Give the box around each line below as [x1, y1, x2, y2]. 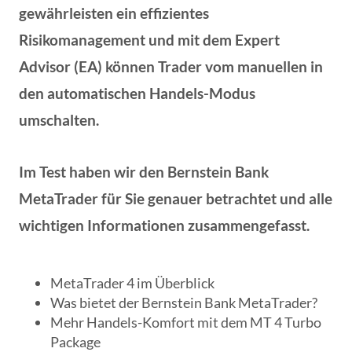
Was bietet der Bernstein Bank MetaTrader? [50, 294, 317, 311]
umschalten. [19, 111, 99, 129]
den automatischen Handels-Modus [19, 84, 255, 102]
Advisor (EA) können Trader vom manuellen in [19, 57, 323, 75]
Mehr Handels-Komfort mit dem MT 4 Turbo [50, 313, 321, 331]
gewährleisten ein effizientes [19, 4, 209, 22]
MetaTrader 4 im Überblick [50, 274, 214, 291]
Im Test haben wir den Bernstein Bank [19, 163, 269, 181]
